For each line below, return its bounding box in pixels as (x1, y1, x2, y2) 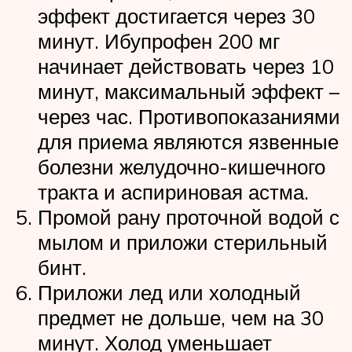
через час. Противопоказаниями (38, 103, 340, 129)
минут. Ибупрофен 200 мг (38, 27, 280, 53)
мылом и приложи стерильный (38, 229, 328, 255)
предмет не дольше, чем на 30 (38, 304, 324, 330)
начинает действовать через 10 (38, 53, 334, 79)
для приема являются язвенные (38, 128, 339, 154)
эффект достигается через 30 (38, 2, 315, 28)
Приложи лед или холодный (38, 279, 301, 305)
